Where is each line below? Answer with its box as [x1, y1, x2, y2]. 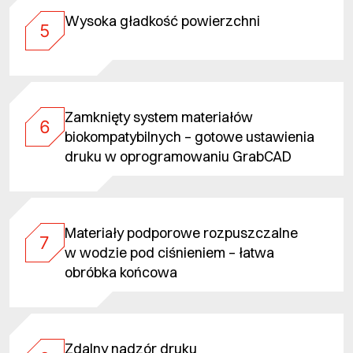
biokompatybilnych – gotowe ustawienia [65, 127, 314, 146]
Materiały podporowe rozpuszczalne [65, 223, 298, 242]
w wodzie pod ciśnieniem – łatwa [65, 243, 274, 262]
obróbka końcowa [65, 262, 177, 281]
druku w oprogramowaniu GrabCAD [65, 147, 292, 165]
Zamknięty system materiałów [65, 107, 253, 126]
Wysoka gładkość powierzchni [65, 11, 260, 30]
